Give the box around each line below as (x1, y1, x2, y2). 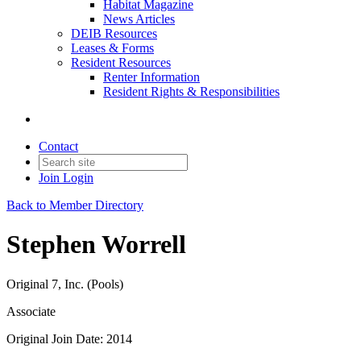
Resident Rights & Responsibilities (103, 85, 280, 98)
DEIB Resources (71, 27, 157, 40)
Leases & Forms (71, 41, 154, 55)
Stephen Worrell (6, 230, 186, 259)
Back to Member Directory (6, 198, 143, 212)
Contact (39, 139, 78, 153)
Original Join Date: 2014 (6, 331, 132, 346)
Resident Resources (71, 56, 171, 69)
